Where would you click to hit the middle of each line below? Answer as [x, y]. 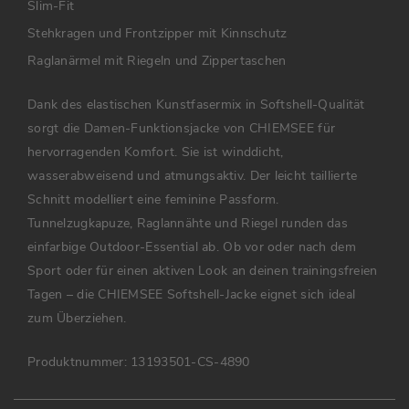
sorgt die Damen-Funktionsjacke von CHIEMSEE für [182, 129]
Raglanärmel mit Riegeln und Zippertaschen [157, 61]
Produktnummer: [77, 362]
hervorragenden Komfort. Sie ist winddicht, [156, 152]
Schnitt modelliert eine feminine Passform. [153, 200]
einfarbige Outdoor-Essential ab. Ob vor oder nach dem [192, 247]
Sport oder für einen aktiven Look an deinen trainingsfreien [203, 271]
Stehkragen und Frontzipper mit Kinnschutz [157, 34]
